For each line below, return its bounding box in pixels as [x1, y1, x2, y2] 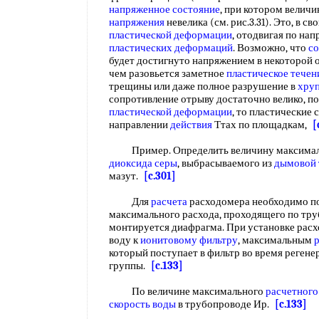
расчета [151, 195, 187, 208]
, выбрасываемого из [177, 157, 274, 169]
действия [170, 118, 212, 131]
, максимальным [238, 234, 314, 246]
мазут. [109, 169, 144, 182]
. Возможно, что [233, 41, 308, 54]
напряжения [109, 16, 164, 28]
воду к [109, 234, 140, 246]
